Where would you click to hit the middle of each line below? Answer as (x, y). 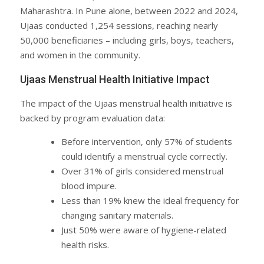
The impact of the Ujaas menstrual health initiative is (126, 103)
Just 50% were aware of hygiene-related (144, 230)
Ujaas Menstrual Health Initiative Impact (115, 79)
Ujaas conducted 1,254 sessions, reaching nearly (119, 25)
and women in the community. (80, 55)
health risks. (85, 244)
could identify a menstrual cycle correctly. (144, 156)
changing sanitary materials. (117, 215)
